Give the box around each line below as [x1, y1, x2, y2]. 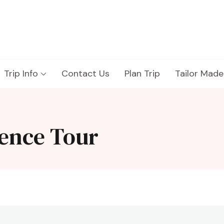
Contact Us [61, 67, 109, 79]
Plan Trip [124, 67, 160, 79]
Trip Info [4, 67, 38, 79]
